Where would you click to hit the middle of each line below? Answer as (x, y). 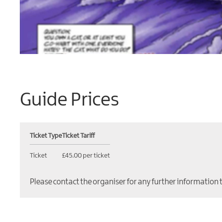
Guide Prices (69, 100)
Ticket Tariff (78, 136)
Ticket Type (46, 136)
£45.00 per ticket (86, 155)
